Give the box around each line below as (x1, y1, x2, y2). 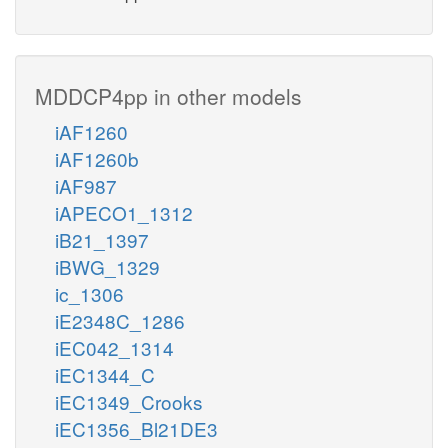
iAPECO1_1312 (55, 198, 193, 226)
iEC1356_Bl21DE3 (55, 414, 218, 442)
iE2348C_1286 (55, 306, 185, 334)
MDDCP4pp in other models (35, 80, 302, 111)
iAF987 (55, 171, 117, 199)
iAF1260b (55, 144, 139, 172)
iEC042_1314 (55, 333, 174, 361)
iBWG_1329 (55, 252, 160, 280)
